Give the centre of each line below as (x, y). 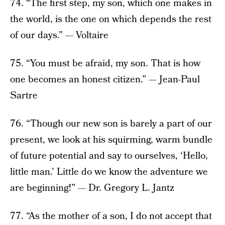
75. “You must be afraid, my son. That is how (105, 64)
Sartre (24, 96)
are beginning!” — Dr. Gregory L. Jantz (92, 188)
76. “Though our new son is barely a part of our (111, 124)
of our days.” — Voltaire (59, 36)
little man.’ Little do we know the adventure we (109, 172)
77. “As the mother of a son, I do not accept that (111, 216)
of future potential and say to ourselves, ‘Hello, (109, 156)
